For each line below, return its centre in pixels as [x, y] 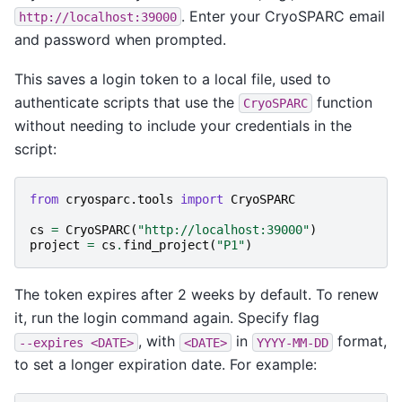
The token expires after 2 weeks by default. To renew [197, 295]
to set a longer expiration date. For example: [166, 365]
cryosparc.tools [119, 200]
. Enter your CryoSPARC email [283, 16]
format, [360, 341]
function [342, 102]
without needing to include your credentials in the [183, 125]
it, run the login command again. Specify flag [167, 318]
